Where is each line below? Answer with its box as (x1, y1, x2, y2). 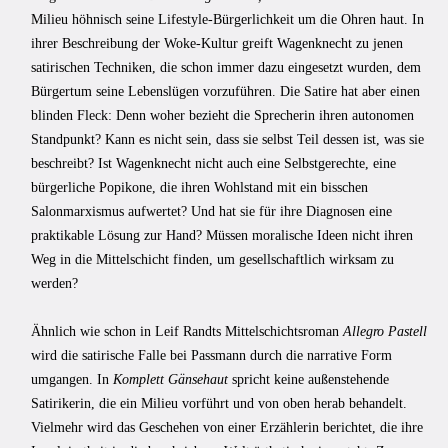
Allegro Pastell (343, 323, 427, 339)
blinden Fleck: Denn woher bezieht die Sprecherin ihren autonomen (31, 107, 414, 123)
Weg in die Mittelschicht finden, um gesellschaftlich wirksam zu (31, 251, 394, 267)
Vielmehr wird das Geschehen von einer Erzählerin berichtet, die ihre (31, 419, 423, 435)
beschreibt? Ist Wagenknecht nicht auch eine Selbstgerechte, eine (31, 155, 396, 171)
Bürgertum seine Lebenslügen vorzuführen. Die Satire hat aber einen (31, 83, 420, 99)
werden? (31, 275, 78, 291)
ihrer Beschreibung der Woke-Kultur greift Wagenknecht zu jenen (31, 35, 403, 51)
